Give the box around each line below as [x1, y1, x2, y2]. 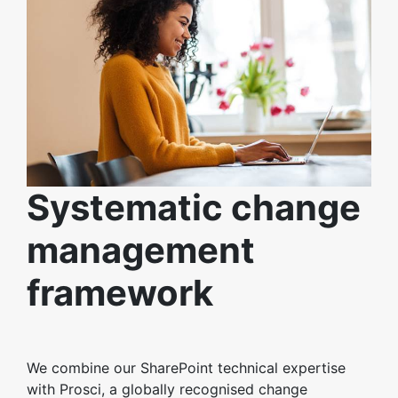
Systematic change [27, 185, 361, 229]
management [27, 227, 255, 272]
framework [27, 270, 213, 314]
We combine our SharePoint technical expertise [27, 358, 346, 377]
